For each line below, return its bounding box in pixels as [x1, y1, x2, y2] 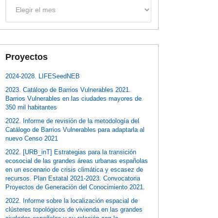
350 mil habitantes [5, 103, 57, 111]
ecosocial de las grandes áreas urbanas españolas [5, 157, 148, 164]
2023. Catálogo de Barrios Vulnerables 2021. [5, 86, 131, 93]
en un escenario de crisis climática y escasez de [5, 165, 144, 173]
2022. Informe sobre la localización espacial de [5, 197, 138, 204]
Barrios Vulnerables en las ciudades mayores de [5, 94, 142, 102]
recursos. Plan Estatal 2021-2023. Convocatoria [5, 174, 141, 182]
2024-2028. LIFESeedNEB [5, 72, 80, 80]
